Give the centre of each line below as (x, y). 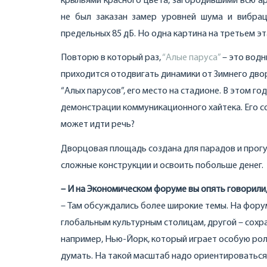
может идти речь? (98, 125)
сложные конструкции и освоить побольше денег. (162, 165)
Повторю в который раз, (111, 58)
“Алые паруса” (191, 58)
